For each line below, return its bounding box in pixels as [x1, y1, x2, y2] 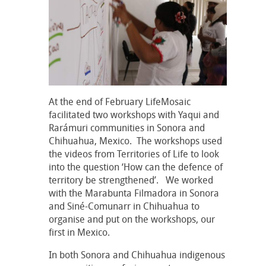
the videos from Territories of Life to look [49, 147, 219, 160]
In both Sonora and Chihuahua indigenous [49, 248, 225, 261]
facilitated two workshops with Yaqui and [49, 107, 219, 121]
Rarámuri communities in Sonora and [49, 121, 205, 134]
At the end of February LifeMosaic [49, 94, 191, 108]
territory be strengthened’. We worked [49, 173, 213, 186]
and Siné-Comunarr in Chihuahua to [49, 199, 199, 213]
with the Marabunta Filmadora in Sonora [49, 186, 219, 199]
